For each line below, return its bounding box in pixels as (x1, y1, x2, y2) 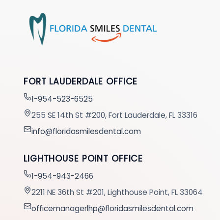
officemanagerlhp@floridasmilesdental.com (31, 203, 193, 214)
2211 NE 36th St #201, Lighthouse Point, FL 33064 (31, 187, 203, 197)
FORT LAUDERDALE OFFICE (24, 75, 138, 87)
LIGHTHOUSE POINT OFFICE (24, 152, 143, 165)
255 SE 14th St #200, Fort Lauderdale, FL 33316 (31, 110, 197, 120)
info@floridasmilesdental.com (31, 126, 141, 137)
